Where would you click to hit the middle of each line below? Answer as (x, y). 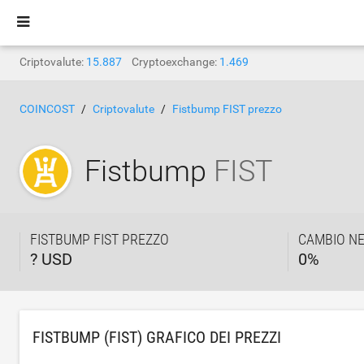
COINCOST (47, 109)
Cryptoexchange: (174, 62)
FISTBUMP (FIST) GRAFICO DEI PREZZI (157, 337)
